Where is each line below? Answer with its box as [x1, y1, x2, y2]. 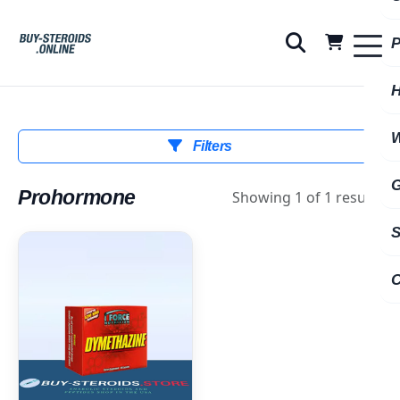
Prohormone [18, 186, 136, 209]
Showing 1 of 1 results [232, 187, 382, 207]
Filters [188, 138, 232, 154]
